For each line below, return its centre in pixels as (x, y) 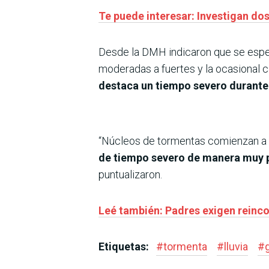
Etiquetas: (125, 247)
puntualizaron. (130, 175)
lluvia (236, 247)
